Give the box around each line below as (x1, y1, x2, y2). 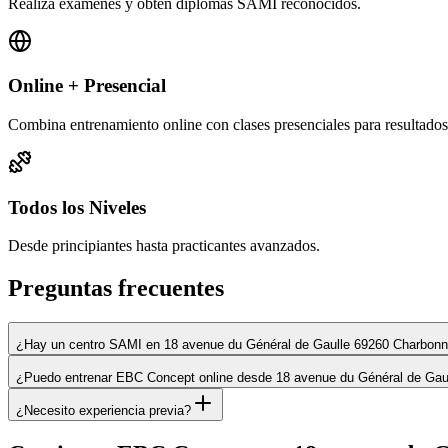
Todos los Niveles (8, 196, 146, 218)
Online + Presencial (8, 75, 166, 97)
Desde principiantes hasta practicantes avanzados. (8, 237, 320, 255)
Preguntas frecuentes (8, 275, 224, 302)
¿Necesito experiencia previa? (16, 403, 191, 419)
